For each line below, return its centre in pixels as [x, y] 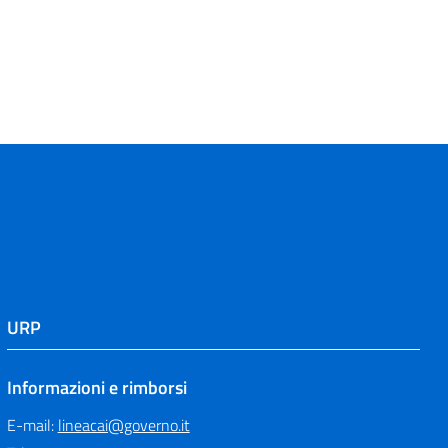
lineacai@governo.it [123, 425]
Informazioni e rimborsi [96, 387]
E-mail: [32, 425]
